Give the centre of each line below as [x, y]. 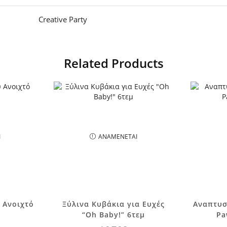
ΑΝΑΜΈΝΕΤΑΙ [118, 136]
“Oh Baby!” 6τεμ [113, 214]
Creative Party [63, 19]
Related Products [113, 63]
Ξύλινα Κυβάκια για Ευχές [113, 204]
